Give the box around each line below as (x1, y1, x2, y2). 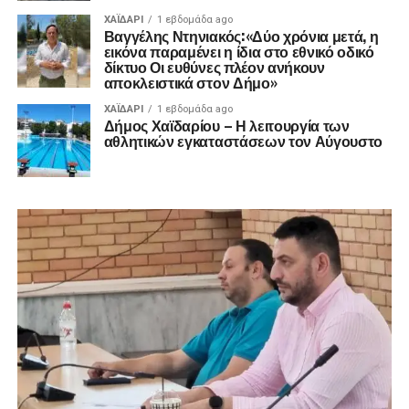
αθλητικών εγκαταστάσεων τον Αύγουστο (103, 130, 383, 152)
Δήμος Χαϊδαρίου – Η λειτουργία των (103, 114, 350, 136)
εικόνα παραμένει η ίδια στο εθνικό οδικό (103, 40, 374, 62)
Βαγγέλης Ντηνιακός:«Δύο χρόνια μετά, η (103, 25, 379, 47)
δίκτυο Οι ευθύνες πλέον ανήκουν (103, 56, 325, 78)
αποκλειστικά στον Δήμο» (103, 71, 278, 93)
